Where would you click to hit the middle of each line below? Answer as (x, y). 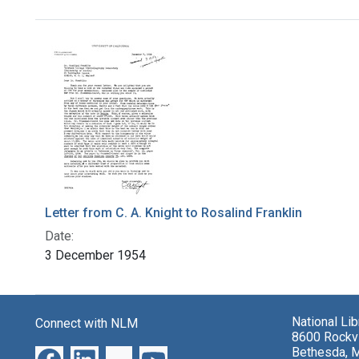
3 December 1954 (95, 256)
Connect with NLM (87, 324)
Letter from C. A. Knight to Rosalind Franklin (173, 213)
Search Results (120, 48)
